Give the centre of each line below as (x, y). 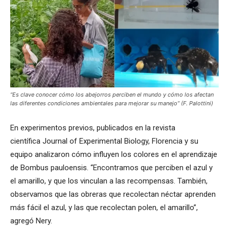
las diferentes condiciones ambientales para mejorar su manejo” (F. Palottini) (112, 103)
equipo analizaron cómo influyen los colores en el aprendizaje (114, 154)
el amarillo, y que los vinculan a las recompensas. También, (109, 181)
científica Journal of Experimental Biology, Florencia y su (104, 141)
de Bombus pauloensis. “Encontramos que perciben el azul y (111, 167)
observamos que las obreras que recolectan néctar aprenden (113, 194)
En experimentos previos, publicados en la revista (93, 128)
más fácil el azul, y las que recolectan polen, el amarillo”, (104, 207)
